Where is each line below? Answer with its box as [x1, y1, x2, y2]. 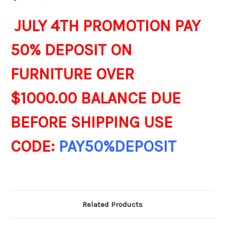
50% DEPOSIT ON [11, 41, 132, 60]
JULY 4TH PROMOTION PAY [11, 17, 200, 36]
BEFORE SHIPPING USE [11, 113, 173, 132]
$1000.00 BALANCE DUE [11, 89, 181, 108]
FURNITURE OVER [11, 65, 134, 84]
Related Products [82, 200, 143, 209]
